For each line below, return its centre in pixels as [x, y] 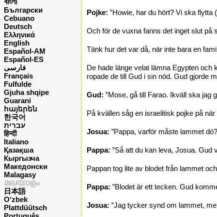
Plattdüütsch [25, 207]
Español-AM [25, 51]
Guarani [17, 100]
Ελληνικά [19, 34]
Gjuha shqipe [26, 92]
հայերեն [21, 108]
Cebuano [19, 18]
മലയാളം [22, 182]
